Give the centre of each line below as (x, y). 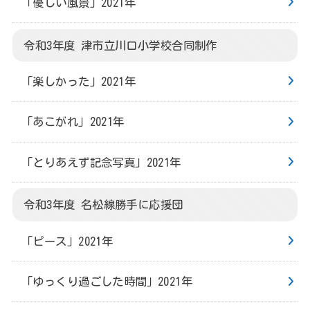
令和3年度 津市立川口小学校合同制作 (120, 45)
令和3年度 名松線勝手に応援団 (103, 205)
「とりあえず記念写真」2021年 (101, 162)
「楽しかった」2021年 (79, 82)
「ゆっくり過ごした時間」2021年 (107, 282)
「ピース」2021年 (67, 241)
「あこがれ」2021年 (73, 122)
